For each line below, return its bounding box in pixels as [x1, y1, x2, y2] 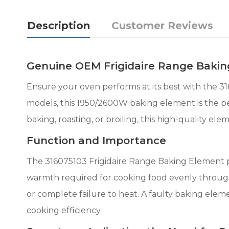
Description [27, 19, 90, 32]
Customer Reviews [111, 19, 213, 32]
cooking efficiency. [27, 205, 102, 215]
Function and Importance [27, 134, 169, 147]
